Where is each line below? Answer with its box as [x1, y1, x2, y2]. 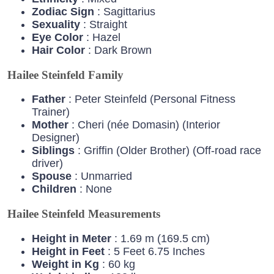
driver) [32, 157, 63, 170]
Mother [32, 119, 68, 131]
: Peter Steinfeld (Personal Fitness [65, 93, 235, 106]
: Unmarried [72, 170, 132, 183]
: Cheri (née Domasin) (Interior [68, 119, 220, 131]
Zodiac [32, 5, 67, 18]
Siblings [32, 144, 75, 157]
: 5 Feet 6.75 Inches [105, 245, 205, 257]
